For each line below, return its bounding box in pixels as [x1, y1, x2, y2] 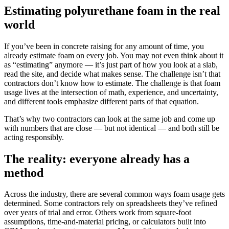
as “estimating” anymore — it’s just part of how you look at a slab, [4, 60, 218, 69]
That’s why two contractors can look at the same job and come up [4, 114, 215, 123]
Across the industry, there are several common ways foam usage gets [4, 190, 225, 199]
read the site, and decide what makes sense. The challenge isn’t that [4, 69, 220, 78]
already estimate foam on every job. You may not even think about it [4, 51, 223, 60]
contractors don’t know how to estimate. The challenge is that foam [4, 78, 220, 87]
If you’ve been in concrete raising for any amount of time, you [4, 41, 204, 51]
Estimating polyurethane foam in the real [4, 4, 220, 17]
